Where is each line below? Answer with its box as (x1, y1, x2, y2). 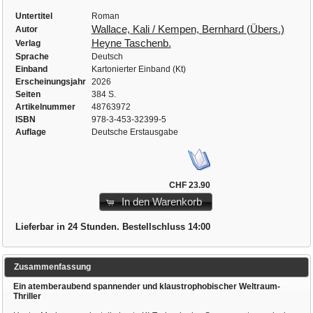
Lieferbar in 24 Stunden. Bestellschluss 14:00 (15, 221, 210, 232)
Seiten (15, 89, 41, 99)
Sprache (15, 51, 49, 61)
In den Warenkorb (121, 196, 202, 208)
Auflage (15, 126, 46, 137)
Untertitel (15, 10, 52, 21)
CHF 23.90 (168, 180, 210, 190)
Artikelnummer (15, 101, 75, 112)
